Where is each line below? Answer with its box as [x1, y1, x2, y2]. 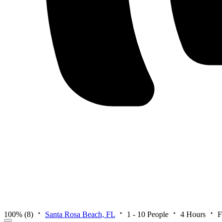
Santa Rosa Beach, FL [45, 210, 115, 219]
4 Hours [180, 210, 206, 219]
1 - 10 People [127, 210, 168, 219]
